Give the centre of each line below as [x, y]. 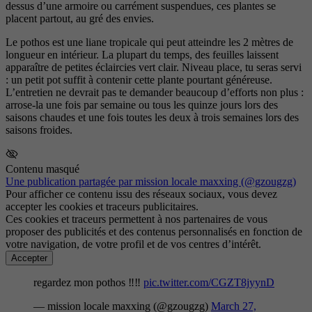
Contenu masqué [42, 169]
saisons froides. [39, 130]
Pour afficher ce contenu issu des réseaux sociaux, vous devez [141, 194]
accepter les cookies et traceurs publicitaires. [102, 207]
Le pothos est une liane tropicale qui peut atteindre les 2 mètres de [149, 42]
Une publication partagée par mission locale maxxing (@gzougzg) [151, 182]
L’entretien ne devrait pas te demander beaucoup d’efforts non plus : [155, 93]
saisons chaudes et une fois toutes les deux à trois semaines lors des [152, 118]
